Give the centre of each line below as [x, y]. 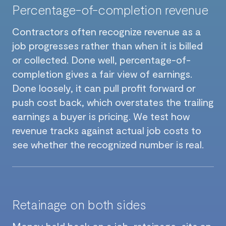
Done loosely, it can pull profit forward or [104, 88]
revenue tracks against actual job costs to [107, 130]
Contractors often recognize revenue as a [106, 31]
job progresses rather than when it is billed [107, 45]
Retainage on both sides [79, 204]
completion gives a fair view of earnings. [102, 73]
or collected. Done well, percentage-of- [101, 59]
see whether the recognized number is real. [108, 144]
